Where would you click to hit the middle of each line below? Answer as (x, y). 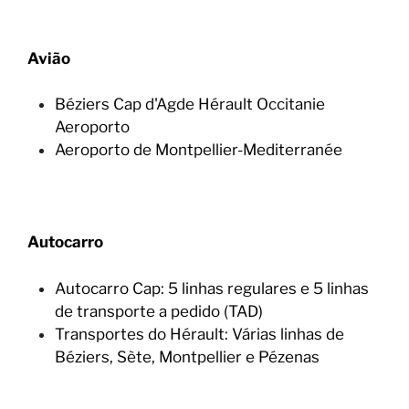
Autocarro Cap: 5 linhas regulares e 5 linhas (212, 288)
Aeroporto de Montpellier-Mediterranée (199, 150)
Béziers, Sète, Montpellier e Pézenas (187, 357)
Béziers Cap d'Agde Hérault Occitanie (190, 104)
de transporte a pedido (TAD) (159, 311)
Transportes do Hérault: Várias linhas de (199, 334)
